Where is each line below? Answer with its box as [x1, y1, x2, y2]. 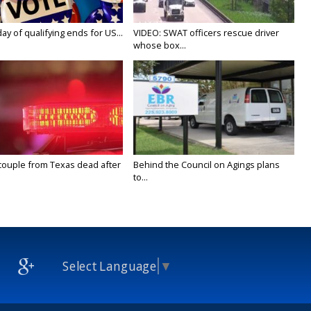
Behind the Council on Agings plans [133, 158, 280, 171]
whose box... [133, 39, 187, 52]
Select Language [62, 257, 158, 275]
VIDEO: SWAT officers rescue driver [133, 26, 280, 40]
